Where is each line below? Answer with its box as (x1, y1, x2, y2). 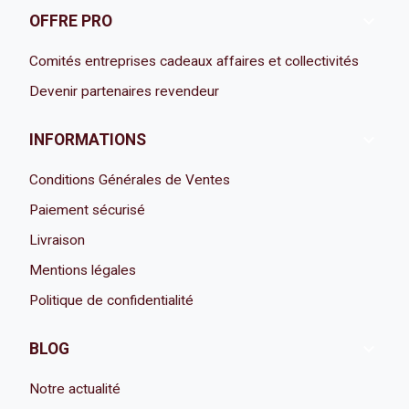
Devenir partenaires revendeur (29, 82, 220, 100)
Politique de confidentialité (29, 291, 194, 309)
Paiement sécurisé (29, 201, 146, 218)
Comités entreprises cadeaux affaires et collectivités (29, 52, 360, 69)
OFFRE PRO (29, 12, 113, 31)
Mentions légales (29, 261, 137, 278)
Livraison (29, 231, 86, 248)
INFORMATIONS (29, 131, 147, 150)
